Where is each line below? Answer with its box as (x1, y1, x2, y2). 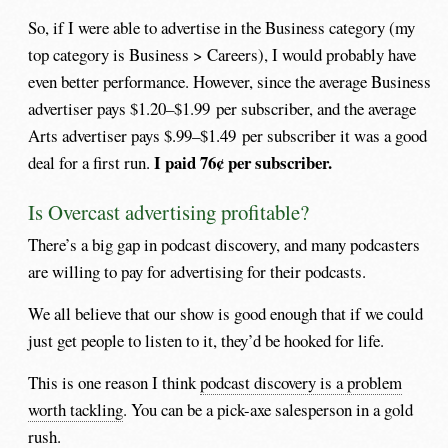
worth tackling (28, 398, 124, 422)
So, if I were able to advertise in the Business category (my (28, 15, 416, 39)
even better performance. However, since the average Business (28, 69, 432, 93)
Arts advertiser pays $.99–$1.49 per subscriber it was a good (28, 123, 428, 147)
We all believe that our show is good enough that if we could (28, 302, 424, 326)
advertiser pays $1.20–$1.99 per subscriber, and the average (28, 96, 417, 120)
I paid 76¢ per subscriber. (154, 149, 333, 175)
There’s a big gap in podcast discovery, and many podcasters (28, 232, 421, 256)
